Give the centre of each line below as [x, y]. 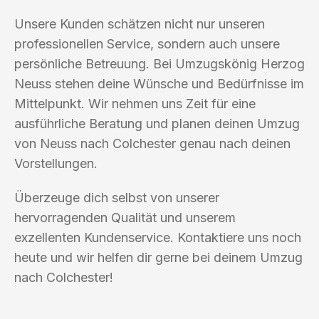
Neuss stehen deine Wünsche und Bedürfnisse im [159, 83]
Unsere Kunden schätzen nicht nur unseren [140, 23]
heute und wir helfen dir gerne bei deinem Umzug [158, 257]
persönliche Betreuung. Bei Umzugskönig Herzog [159, 63]
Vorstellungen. [56, 163]
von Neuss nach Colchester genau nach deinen [152, 143]
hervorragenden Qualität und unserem [125, 217]
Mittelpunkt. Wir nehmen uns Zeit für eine [135, 103]
